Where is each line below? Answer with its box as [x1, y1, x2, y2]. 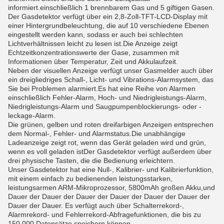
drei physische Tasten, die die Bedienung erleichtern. [8, 156, 175, 164]
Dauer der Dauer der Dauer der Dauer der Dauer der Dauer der [8, 192, 210, 200]
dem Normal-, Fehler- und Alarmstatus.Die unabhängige [8, 129, 185, 137]
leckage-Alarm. [8, 111, 55, 119]
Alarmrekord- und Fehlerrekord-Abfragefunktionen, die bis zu [8, 210, 201, 218]
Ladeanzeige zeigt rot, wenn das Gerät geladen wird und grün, [8, 138, 206, 146]
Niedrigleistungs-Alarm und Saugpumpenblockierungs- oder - [8, 102, 201, 110]
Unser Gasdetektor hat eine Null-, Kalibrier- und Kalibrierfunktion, [8, 165, 213, 173]
